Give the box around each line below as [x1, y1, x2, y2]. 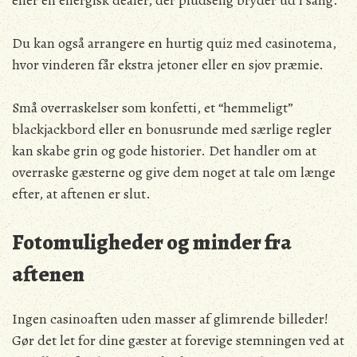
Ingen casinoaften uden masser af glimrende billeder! [12, 308, 328, 328]
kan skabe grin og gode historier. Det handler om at [12, 141, 316, 161]
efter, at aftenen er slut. [12, 184, 151, 204]
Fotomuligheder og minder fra [12, 228, 292, 257]
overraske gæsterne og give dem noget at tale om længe [12, 163, 335, 182]
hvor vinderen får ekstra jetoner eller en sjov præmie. [12, 55, 324, 75]
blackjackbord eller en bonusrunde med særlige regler [12, 120, 331, 139]
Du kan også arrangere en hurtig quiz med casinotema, [12, 33, 336, 53]
